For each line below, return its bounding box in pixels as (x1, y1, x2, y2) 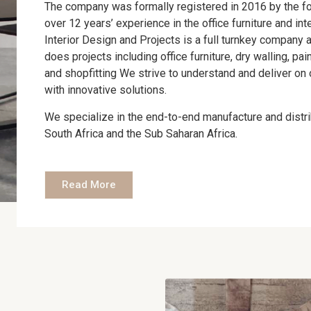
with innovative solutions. (44, 83, 167, 97)
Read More (62, 178, 116, 191)
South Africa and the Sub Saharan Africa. (44, 126, 237, 140)
